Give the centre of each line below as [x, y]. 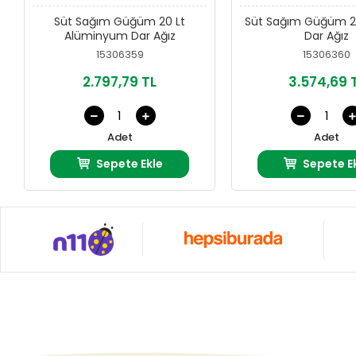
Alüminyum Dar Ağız [120, 36]
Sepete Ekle [129, 164]
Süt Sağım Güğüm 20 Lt [120, 22]
